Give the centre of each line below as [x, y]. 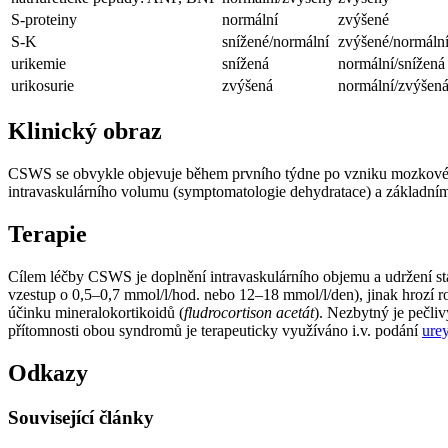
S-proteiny [44, 20]
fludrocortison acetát [249, 312]
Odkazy [48, 372]
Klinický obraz [85, 130]
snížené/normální [275, 42]
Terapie [47, 233]
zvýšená [247, 86]
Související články [81, 417]
